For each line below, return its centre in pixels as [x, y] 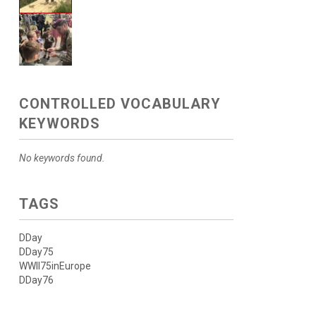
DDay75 [36, 252]
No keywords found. [62, 158]
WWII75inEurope [55, 266]
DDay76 [36, 280]
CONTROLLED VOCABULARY [120, 104]
